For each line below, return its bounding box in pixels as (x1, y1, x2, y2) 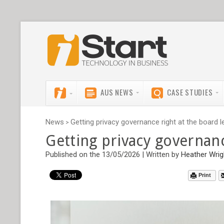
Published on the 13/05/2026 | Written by (45, 150, 181, 159)
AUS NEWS (100, 86, 133, 97)
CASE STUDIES (167, 86, 213, 97)
